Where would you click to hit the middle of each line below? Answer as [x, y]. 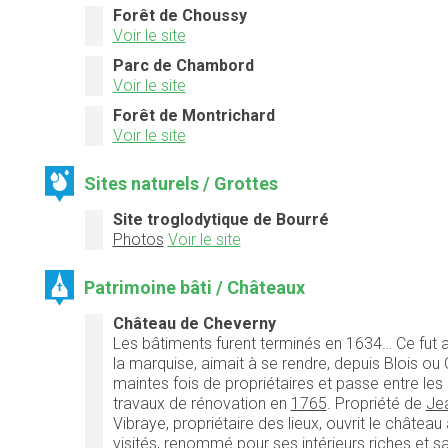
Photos [138, 239]
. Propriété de [376, 403]
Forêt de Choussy [179, 15]
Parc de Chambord [183, 65]
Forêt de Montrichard [193, 115]
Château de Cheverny [194, 323]
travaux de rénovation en [201, 403]
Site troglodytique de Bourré [220, 219]
